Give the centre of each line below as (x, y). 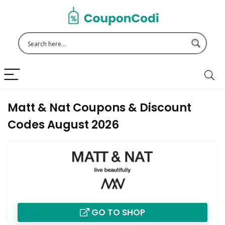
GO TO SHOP (117, 213)
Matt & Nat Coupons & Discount (99, 107)
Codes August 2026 (63, 125)
